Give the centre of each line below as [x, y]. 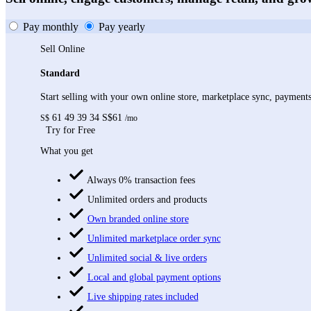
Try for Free [70, 130]
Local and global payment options [154, 277]
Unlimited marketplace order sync [154, 238]
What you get [66, 151]
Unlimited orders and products [147, 199]
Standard [60, 73]
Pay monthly [52, 26]
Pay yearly [122, 26]
